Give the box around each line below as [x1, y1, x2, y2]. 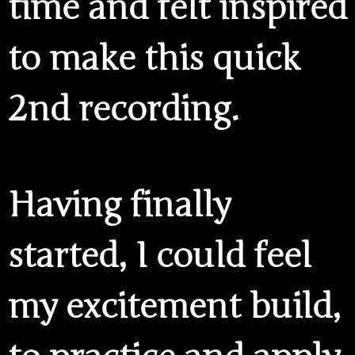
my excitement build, [8, 286, 341, 328]
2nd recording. [8, 88, 239, 130]
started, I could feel [8, 235, 311, 277]
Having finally [8, 185, 231, 227]
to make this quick [8, 37, 300, 79]
